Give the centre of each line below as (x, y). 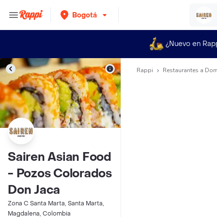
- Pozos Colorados (60, 174)
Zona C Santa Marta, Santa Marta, (56, 203)
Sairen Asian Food (60, 157)
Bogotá (85, 15)
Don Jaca (34, 190)
